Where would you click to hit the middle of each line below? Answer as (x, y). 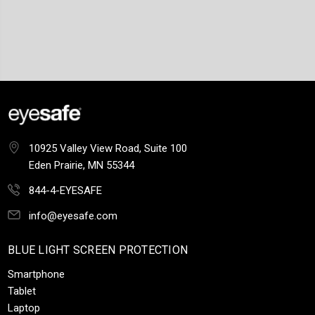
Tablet (22, 291)
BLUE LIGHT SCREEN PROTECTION (98, 250)
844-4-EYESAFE (65, 190)
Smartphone (36, 274)
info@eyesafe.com (73, 216)
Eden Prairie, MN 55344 (82, 165)
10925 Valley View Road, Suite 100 (108, 148)
